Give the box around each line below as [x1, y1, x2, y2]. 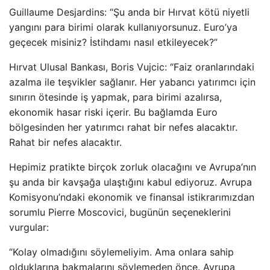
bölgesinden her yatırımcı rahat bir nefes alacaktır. [9, 121, 237, 133]
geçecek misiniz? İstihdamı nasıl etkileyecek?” [9, 36, 218, 48]
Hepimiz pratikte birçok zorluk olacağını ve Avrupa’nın [9, 161, 256, 173]
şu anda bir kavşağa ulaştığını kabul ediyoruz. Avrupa [9, 176, 252, 188]
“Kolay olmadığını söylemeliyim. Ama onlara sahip [9, 246, 234, 258]
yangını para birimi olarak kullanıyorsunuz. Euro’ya [9, 21, 237, 33]
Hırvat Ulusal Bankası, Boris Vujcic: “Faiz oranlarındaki [9, 61, 254, 73]
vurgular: [9, 221, 49, 233]
